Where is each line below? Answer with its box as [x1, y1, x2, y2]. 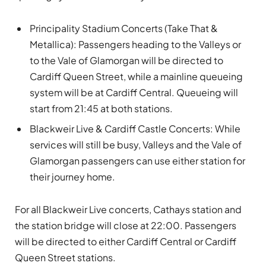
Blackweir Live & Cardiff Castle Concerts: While [30, 122, 240, 135]
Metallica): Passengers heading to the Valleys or [30, 37, 241, 50]
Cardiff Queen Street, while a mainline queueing [30, 69, 243, 83]
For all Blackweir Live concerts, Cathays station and [15, 202, 242, 216]
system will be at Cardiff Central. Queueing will [30, 85, 238, 99]
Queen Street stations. [15, 251, 116, 264]
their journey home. [30, 170, 115, 183]
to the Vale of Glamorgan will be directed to [30, 53, 223, 66]
